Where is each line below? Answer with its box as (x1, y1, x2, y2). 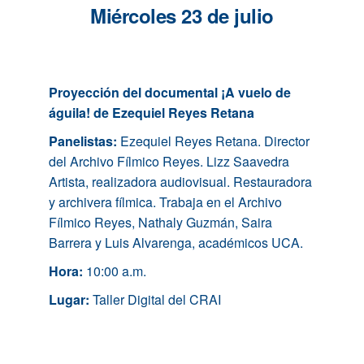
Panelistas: (49, 131, 120, 150)
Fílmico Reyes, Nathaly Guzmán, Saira (49, 212, 272, 232)
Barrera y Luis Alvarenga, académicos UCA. (49, 232, 303, 252)
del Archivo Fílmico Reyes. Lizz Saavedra (49, 151, 289, 171)
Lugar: (49, 289, 93, 309)
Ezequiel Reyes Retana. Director (120, 131, 310, 150)
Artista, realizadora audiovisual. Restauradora (49, 171, 312, 191)
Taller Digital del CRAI (93, 289, 221, 309)
